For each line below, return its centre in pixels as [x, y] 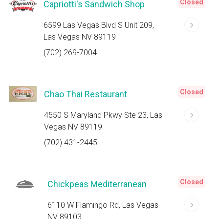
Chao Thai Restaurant [86, 94]
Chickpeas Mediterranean [97, 184]
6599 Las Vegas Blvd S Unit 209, [99, 25]
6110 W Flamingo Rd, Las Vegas [103, 205]
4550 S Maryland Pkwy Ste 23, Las [103, 115]
